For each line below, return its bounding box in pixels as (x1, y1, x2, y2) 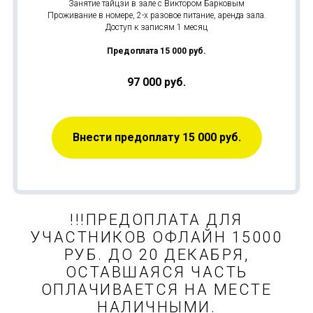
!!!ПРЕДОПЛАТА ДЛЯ (70, 210, 243, 228)
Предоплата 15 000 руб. (107, 45, 206, 56)
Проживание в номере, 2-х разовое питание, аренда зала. (47, 10, 266, 20)
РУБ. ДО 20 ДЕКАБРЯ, (64, 245, 249, 263)
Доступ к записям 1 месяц (105, 22, 208, 32)
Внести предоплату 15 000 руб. (72, 131, 241, 145)
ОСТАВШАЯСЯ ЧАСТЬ (65, 263, 248, 281)
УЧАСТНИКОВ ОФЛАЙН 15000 (30, 228, 283, 246)
